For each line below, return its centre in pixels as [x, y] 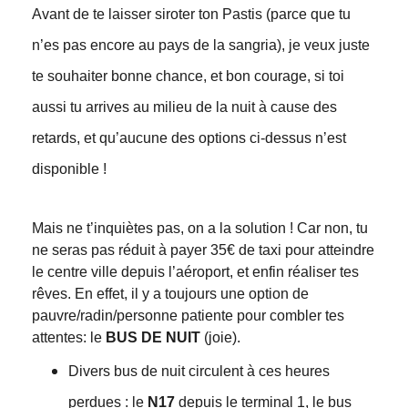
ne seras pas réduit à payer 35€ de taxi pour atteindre [203, 250]
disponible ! [69, 169]
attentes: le [68, 338]
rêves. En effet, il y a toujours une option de [170, 294]
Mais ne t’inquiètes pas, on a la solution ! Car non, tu [199, 229]
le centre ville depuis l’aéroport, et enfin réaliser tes [195, 272]
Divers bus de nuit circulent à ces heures [199, 372]
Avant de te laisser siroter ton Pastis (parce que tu [191, 15]
